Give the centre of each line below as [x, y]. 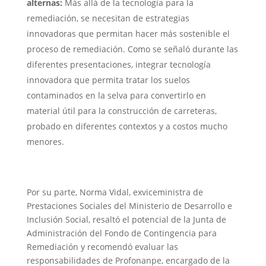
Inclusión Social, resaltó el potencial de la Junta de [126, 220]
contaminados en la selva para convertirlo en [116, 96]
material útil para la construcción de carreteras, [121, 111]
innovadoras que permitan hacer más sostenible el [128, 34]
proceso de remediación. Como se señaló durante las [132, 49]
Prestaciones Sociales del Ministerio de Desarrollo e [129, 206]
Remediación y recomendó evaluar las [102, 247]
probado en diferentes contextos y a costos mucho [127, 126]
